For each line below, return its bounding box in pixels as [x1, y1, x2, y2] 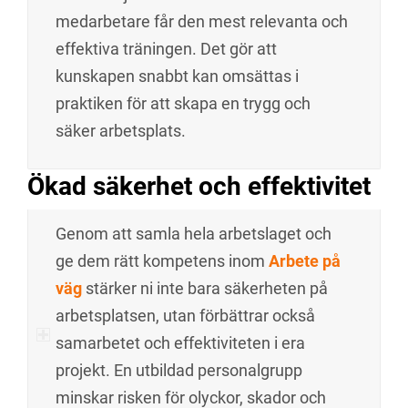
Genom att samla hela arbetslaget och [56, 224, 331, 244]
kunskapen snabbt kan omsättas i [56, 66, 299, 87]
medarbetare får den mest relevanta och [56, 12, 348, 32]
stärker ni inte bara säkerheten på [82, 279, 328, 299]
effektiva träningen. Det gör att [56, 39, 277, 59]
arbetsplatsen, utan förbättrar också [56, 306, 315, 326]
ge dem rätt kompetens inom [56, 251, 269, 271]
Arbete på [269, 251, 341, 271]
